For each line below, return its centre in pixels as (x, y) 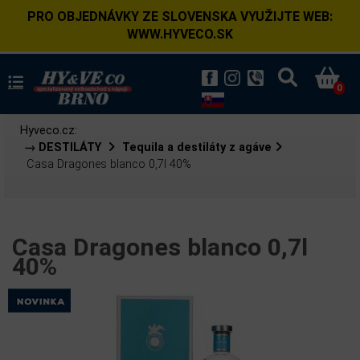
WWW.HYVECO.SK (180, 34)
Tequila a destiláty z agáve (197, 147)
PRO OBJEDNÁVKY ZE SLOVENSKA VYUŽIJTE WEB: (180, 16)
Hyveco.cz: (49, 131)
